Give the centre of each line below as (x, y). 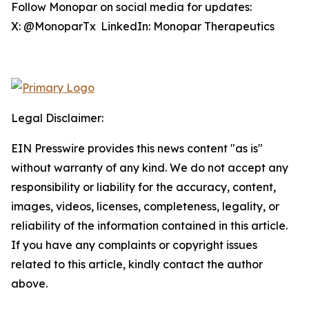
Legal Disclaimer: (57, 118)
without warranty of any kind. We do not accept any (150, 168)
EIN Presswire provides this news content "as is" (137, 149)
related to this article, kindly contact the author (137, 265)
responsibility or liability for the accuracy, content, (143, 187)
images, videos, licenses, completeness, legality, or (145, 207)
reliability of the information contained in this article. (149, 226)
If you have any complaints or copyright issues (134, 245)
